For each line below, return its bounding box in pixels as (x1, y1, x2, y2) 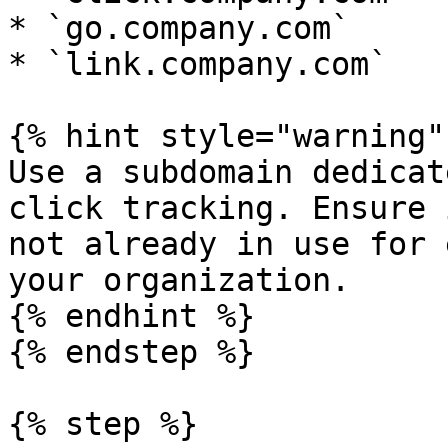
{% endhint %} (8, 298, 255, 334)
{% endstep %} (8, 334, 255, 370)
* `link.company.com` (8, 46, 388, 82)
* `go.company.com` (8, 10, 350, 46)
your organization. (8, 262, 350, 298)
